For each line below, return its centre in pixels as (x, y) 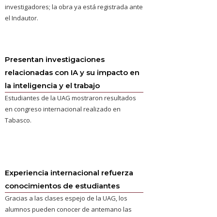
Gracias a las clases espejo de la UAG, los (66, 198)
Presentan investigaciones (55, 59)
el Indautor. (22, 18)
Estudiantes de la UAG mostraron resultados (71, 98)
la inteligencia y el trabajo (53, 85)
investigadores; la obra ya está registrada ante (74, 7)
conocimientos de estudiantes (62, 186)
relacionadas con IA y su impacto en (72, 72)
